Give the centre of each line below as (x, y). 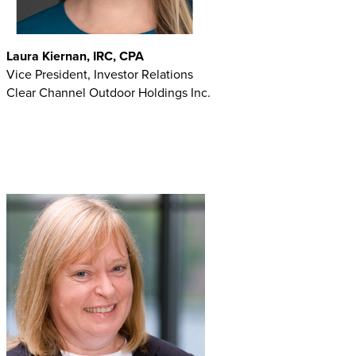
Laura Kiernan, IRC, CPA (75, 56)
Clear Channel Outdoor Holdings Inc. (108, 92)
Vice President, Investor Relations (100, 74)
